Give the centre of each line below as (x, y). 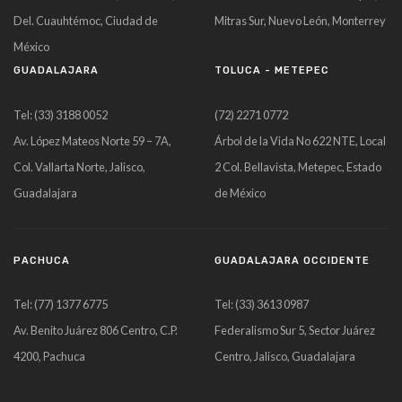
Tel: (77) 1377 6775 (61, 305)
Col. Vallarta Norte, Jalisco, (79, 167)
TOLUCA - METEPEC (272, 71)
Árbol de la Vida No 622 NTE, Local (300, 141)
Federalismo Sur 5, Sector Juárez (295, 331)
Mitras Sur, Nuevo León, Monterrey (300, 21)
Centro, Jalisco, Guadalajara (285, 357)
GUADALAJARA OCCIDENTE (292, 260)
